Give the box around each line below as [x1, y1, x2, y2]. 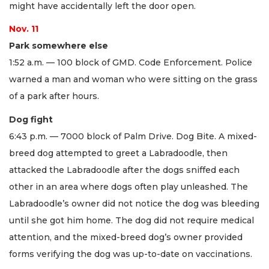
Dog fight [9, 113, 53, 125]
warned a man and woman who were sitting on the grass [9, 74, 258, 85]
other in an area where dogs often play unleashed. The [9, 181, 248, 192]
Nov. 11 [9, 23, 38, 35]
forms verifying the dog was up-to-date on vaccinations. [9, 248, 252, 259]
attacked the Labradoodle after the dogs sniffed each [9, 164, 240, 175]
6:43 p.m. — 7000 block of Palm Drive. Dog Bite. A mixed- [9, 130, 257, 142]
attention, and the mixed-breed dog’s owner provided [9, 231, 243, 243]
